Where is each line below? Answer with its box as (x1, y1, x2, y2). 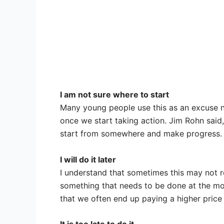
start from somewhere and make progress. (60, 128, 222, 139)
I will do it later (60, 154, 116, 164)
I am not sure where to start (60, 89, 169, 100)
